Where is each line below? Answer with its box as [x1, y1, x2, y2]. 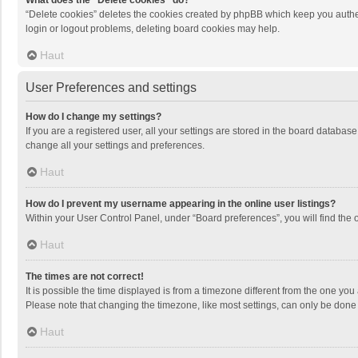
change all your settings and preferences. [26, 140, 205, 151]
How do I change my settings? [26, 111, 161, 122]
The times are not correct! [26, 271, 144, 282]
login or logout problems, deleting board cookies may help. [26, 23, 280, 34]
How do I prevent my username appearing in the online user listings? [26, 198, 336, 209]
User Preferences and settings [26, 81, 197, 94]
